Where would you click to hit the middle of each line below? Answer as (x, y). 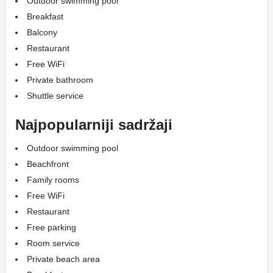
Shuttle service (55, 96)
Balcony (42, 32)
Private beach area (63, 259)
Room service (53, 243)
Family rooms (53, 180)
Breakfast (45, 16)
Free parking (51, 227)
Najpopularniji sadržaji (94, 125)
